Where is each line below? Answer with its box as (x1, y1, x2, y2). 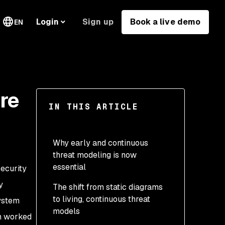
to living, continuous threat (53, 194, 150, 204)
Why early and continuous (53, 138, 148, 148)
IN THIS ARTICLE (49, 101, 139, 112)
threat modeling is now (53, 150, 137, 160)
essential (53, 162, 88, 172)
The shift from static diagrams (53, 182, 163, 192)
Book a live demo (130, 16, 200, 27)
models (53, 206, 80, 216)
